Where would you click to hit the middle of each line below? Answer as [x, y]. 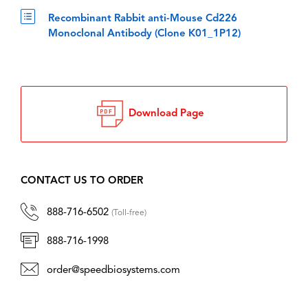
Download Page [164, 114]
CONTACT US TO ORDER [82, 181]
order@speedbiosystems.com [113, 271]
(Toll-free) [129, 213]
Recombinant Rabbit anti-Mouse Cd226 [143, 19]
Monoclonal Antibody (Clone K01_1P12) [144, 34]
